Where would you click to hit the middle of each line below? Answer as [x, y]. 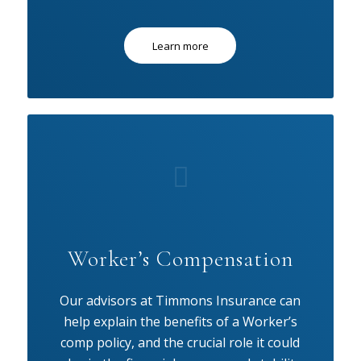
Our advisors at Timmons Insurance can [180, 300]
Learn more [180, 46]
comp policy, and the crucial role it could [180, 342]
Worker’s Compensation [180, 259]
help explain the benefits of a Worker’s [180, 321]
